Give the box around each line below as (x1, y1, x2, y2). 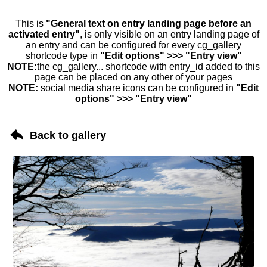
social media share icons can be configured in (38, 83, 236, 93)
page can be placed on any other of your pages (35, 72, 232, 82)
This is (15, 18, 46, 29)
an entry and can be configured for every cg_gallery (26, 40, 241, 50)
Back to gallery (30, 129, 106, 141)
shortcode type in (25, 51, 100, 61)
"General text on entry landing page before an (46, 18, 252, 29)
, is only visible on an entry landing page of (79, 29, 259, 39)
